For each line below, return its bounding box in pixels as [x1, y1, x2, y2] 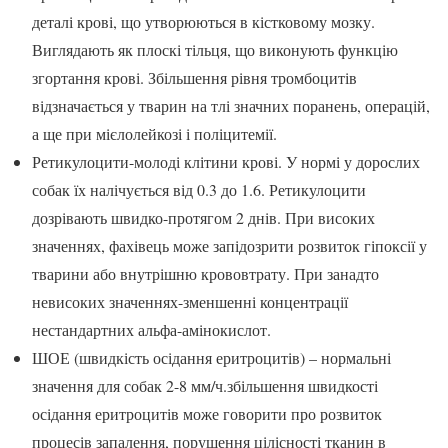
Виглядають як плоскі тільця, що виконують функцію [32, 38, 398, 60]
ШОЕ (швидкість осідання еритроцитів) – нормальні [32, 346, 391, 368]
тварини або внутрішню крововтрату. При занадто [32, 262, 379, 284]
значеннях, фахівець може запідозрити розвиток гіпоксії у [32, 234, 427, 256]
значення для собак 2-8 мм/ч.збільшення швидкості [32, 374, 378, 396]
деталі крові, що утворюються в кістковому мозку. [32, 10, 375, 32]
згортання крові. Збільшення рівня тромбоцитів [32, 66, 357, 88]
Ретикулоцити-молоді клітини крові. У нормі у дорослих [32, 150, 420, 172]
